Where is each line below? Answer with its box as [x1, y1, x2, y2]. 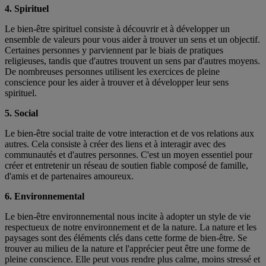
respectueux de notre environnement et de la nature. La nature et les [5, 222, 256, 233]
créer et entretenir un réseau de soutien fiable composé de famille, [5, 160, 248, 171]
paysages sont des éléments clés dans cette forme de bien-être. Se [5, 233, 247, 243]
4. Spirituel [5, 4, 49, 14]
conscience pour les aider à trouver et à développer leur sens [5, 77, 229, 88]
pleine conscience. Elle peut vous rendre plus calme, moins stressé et [5, 254, 260, 265]
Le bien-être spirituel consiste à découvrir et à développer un [5, 24, 230, 34]
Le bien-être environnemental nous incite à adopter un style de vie [5, 211, 251, 222]
